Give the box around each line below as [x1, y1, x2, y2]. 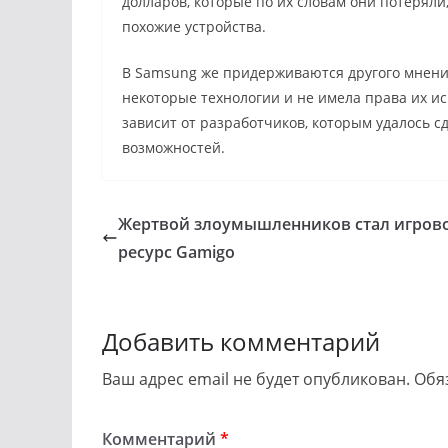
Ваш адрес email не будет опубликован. [102, 367, 410, 390]
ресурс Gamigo [118, 240, 235, 263]
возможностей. [122, 137, 225, 157]
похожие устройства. [122, 16, 266, 36]
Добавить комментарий [102, 324, 380, 358]
